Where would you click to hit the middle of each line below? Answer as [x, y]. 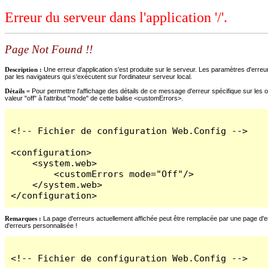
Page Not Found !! [49, 50]
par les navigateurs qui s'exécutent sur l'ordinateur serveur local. [98, 76]
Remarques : [23, 218]
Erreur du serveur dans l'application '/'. [116, 18]
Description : [24, 69]
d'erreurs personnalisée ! [41, 225]
